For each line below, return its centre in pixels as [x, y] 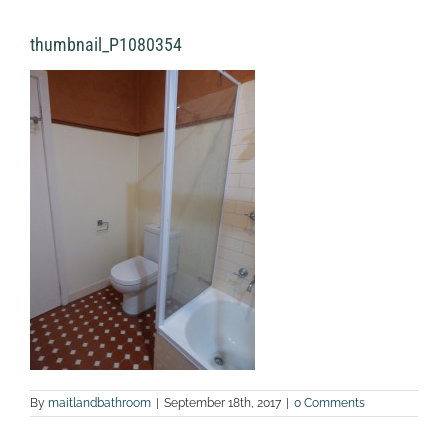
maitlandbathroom [99, 402]
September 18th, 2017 [222, 402]
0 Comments [329, 402]
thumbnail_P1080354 [106, 44]
